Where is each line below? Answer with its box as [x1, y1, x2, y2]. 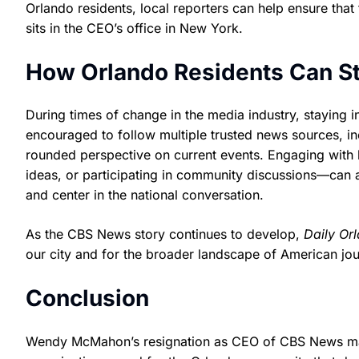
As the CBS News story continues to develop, [26, 226, 304, 243]
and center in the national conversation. [26, 187, 264, 204]
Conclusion [26, 284, 149, 313]
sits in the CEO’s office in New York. [26, 20, 243, 37]
